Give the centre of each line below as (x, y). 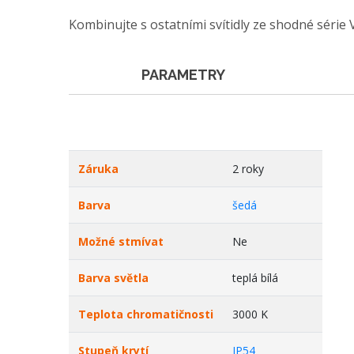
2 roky (248, 169)
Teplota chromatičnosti (146, 314)
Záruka (98, 169)
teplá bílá (255, 278)
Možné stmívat (121, 241)
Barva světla (113, 278)
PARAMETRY (184, 75)
